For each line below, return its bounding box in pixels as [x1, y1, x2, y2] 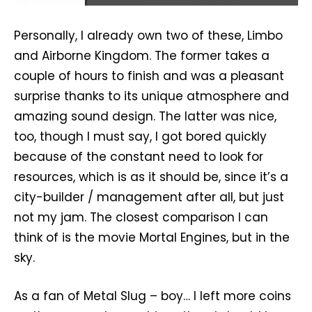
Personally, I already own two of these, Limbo [14, 26, 283, 44]
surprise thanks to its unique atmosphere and [14, 87, 289, 104]
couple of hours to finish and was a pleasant [14, 67, 284, 84]
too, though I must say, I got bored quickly [14, 127, 267, 145]
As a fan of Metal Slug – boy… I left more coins [14, 287, 291, 304]
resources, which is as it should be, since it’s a [14, 168, 288, 185]
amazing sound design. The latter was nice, [14, 107, 276, 125]
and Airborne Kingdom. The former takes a [14, 47, 270, 64]
